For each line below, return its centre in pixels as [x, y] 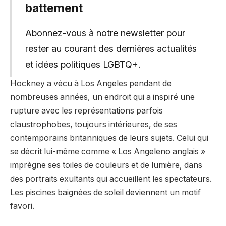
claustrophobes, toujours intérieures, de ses [94, 124]
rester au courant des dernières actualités [111, 48]
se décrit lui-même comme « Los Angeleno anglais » [108, 151]
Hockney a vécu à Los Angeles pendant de [91, 83]
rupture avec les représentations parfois [87, 110]
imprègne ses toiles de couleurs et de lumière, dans [106, 165]
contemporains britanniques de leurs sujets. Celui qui [109, 138]
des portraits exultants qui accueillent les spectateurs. [111, 179]
